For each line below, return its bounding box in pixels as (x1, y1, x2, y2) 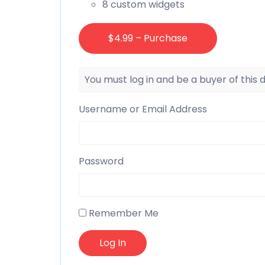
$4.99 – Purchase (108, 31, 188, 45)
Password (79, 154, 124, 168)
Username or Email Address (79, 102, 207, 116)
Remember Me (86, 206, 159, 220)
